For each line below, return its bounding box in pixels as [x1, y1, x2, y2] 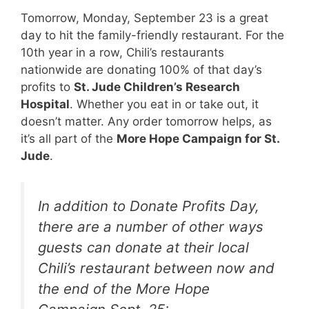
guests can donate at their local [38, 239, 249, 257]
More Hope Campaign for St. [117, 131, 279, 146]
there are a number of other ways [38, 218, 263, 236]
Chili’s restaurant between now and [38, 259, 275, 277]
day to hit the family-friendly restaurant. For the [21, 28, 284, 42]
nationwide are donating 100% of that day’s [21, 62, 262, 77]
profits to [21, 79, 74, 94]
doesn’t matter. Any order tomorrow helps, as [21, 114, 272, 128]
